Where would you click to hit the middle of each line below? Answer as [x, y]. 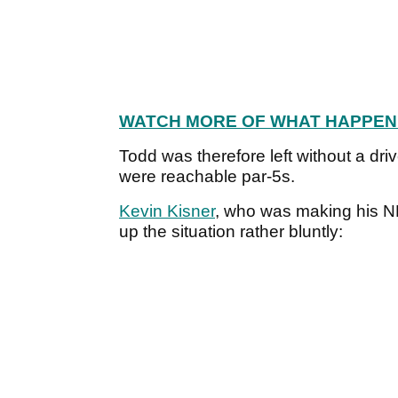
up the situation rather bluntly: [233, 232]
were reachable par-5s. [209, 177]
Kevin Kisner [167, 211]
